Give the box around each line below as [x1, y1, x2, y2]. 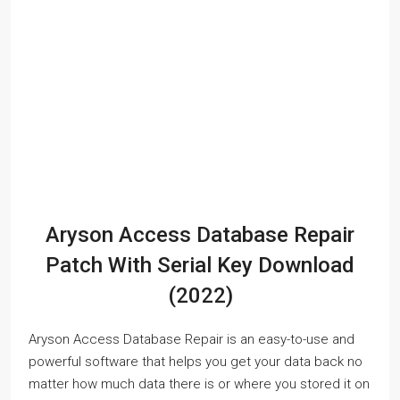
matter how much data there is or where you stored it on [29, 375, 370, 392]
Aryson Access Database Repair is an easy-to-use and [29, 330, 354, 347]
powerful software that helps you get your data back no [29, 353, 362, 370]
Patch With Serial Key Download [46, 252, 354, 278]
